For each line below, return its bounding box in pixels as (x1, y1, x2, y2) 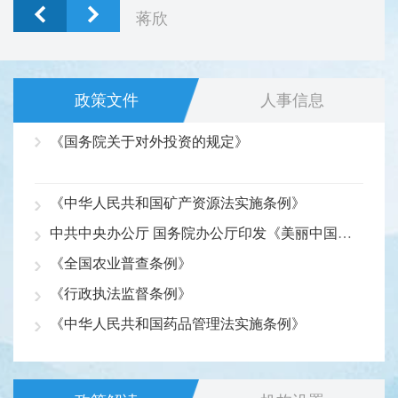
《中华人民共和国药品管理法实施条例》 (50, 315, 306, 331)
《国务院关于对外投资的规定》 (50, 133, 249, 149)
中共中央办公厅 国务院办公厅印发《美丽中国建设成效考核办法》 (338, 225, 352, 241)
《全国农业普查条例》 (50, 255, 192, 271)
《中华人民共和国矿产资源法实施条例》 (50, 195, 306, 211)
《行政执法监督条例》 (50, 285, 192, 301)
